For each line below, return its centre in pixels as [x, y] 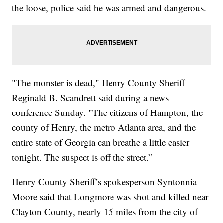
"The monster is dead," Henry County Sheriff [99, 82]
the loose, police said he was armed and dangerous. [109, 7]
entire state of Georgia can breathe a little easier [101, 142]
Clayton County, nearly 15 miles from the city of [105, 211]
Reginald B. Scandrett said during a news [91, 97]
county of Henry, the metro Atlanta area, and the [104, 127]
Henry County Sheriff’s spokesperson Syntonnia [105, 181]
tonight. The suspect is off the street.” [82, 157]
